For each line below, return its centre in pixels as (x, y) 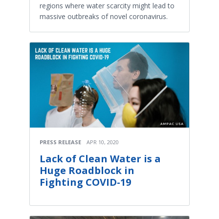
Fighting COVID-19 (85, 182)
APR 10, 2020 (103, 142)
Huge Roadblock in (87, 171)
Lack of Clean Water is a (100, 159)
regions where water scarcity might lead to (107, 6)
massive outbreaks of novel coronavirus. (104, 17)
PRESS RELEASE (60, 142)
